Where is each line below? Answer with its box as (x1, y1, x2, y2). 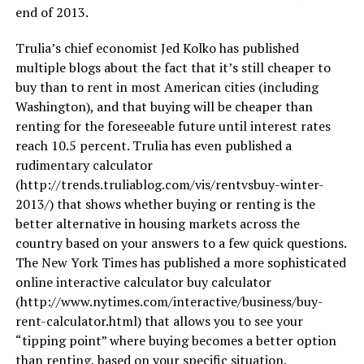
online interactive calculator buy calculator (15, 273, 271, 292)
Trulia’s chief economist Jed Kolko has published (15, 39, 299, 58)
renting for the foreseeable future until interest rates (15, 117, 331, 136)
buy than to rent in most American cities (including (15, 78, 318, 97)
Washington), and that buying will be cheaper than (15, 97, 313, 116)
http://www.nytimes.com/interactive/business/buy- (19, 292, 323, 311)
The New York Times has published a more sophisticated (15, 253, 346, 272)
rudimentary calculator (15, 156, 153, 175)
